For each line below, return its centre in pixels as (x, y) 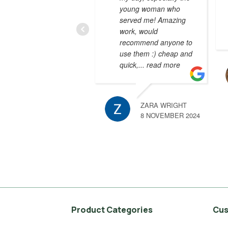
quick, (129, 65)
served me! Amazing (153, 20)
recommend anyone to (156, 42)
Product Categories (112, 209)
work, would (139, 31)
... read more (160, 65)
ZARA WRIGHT (164, 105)
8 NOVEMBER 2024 (170, 116)
